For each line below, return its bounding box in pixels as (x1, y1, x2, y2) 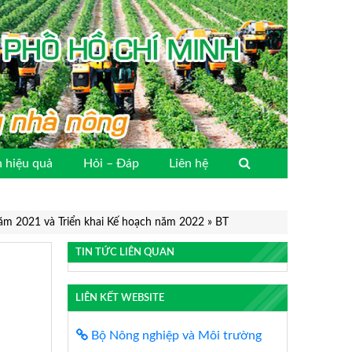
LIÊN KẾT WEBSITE (75, 293, 164, 303)
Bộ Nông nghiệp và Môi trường (88, 329, 262, 343)
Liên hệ (169, 157, 209, 170)
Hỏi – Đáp (82, 157, 139, 170)
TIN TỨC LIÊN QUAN (75, 247, 174, 257)
